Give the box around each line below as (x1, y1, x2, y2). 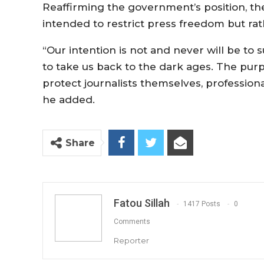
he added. (42, 93, 98, 105)
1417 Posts (183, 199, 220, 208)
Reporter (114, 235, 149, 245)
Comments (114, 217, 150, 226)
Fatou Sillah (114, 196, 170, 209)
